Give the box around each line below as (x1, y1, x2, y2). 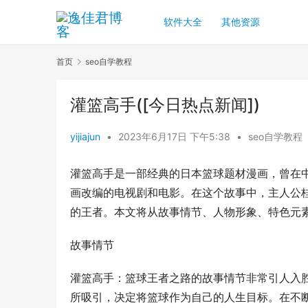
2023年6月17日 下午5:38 (118, 131, 233, 143)
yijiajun (70, 131, 100, 143)
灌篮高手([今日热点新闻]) (70, 95, 260, 115)
